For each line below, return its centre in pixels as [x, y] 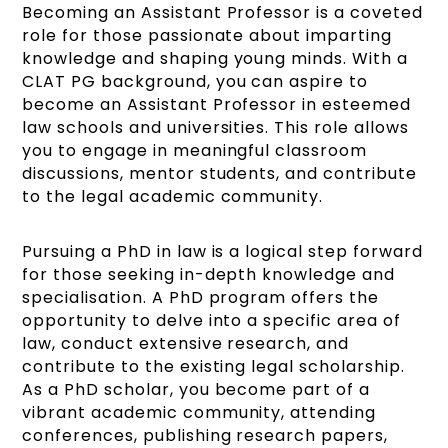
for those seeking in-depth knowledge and [208, 275]
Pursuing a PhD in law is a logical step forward [222, 252]
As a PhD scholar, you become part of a [196, 390]
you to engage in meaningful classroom [194, 151]
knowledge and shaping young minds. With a [215, 59]
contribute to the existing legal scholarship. [213, 367]
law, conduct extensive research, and [185, 344]
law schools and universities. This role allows [215, 128]
